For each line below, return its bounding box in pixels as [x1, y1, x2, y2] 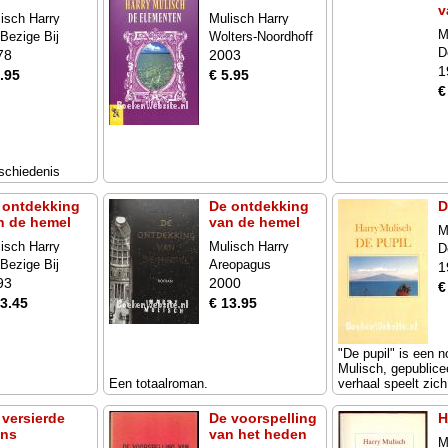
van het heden [209, 426, 307, 442]
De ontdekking [209, 198, 309, 214]
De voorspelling [209, 410, 317, 426]
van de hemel [209, 214, 300, 230]
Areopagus [209, 257, 271, 272]
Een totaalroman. [109, 376, 208, 391]
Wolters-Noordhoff [209, 29, 313, 44]
